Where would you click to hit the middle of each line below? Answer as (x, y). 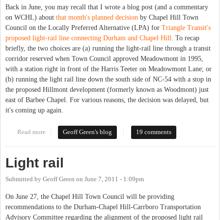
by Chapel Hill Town (168, 18)
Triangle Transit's (186, 28)
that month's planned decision (97, 18)
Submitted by (24, 179)
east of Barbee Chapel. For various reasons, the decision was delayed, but (107, 100)
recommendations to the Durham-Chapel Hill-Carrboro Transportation (103, 207)
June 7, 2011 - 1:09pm (114, 179)
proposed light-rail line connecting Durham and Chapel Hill (88, 38)
